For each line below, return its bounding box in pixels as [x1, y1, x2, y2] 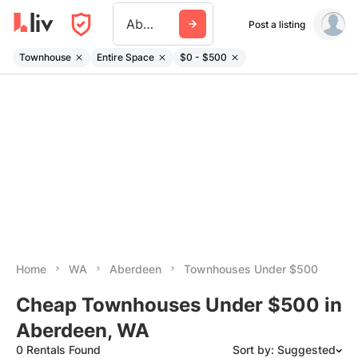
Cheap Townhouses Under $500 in [16, 293, 342, 316]
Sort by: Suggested [233, 343, 336, 356]
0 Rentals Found [16, 343, 101, 356]
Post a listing [248, 18, 305, 30]
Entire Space [97, 50, 154, 63]
